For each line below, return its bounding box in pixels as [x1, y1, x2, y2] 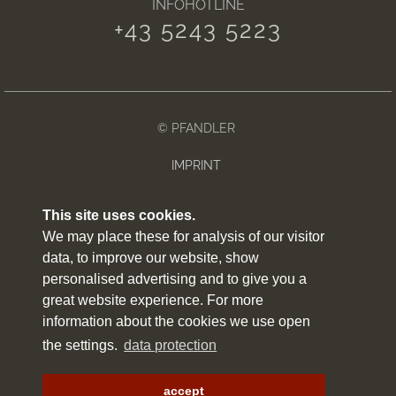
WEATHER [165, 232, 226, 247]
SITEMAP [169, 269, 223, 284]
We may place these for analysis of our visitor [42, 229, 324, 245]
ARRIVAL [171, 306, 221, 321]
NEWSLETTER [153, 343, 239, 358]
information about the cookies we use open [42, 314, 310, 330]
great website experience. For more [42, 293, 263, 308]
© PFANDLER [156, 120, 235, 135]
